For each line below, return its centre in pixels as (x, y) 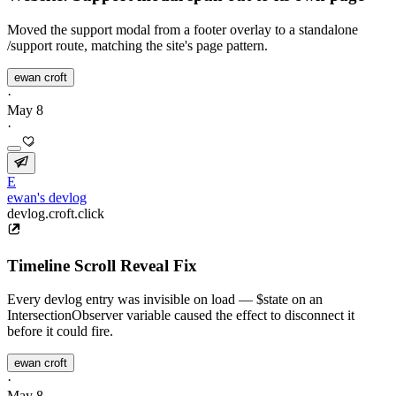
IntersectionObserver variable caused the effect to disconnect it (181, 316)
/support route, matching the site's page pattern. (137, 45)
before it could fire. (60, 331)
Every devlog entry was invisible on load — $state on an (165, 300)
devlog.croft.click (56, 213)
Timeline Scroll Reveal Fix (102, 265)
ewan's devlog (47, 197)
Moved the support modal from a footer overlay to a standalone (183, 29)
